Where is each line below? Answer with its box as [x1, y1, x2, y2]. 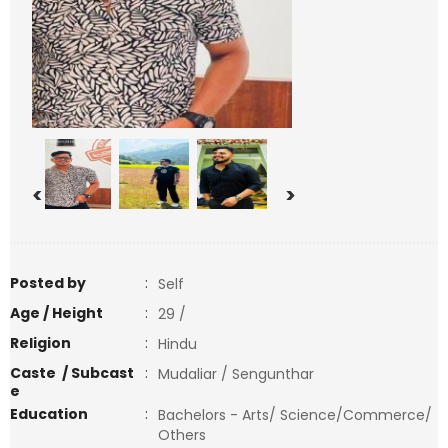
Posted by [10, 273, 86, 293]
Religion [10, 333, 71, 353]
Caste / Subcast [10, 363, 134, 383]
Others [158, 425, 218, 445]
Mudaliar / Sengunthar [158, 364, 314, 384]
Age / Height [10, 303, 103, 323]
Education [10, 404, 88, 424]
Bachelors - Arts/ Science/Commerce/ [158, 405, 432, 425]
